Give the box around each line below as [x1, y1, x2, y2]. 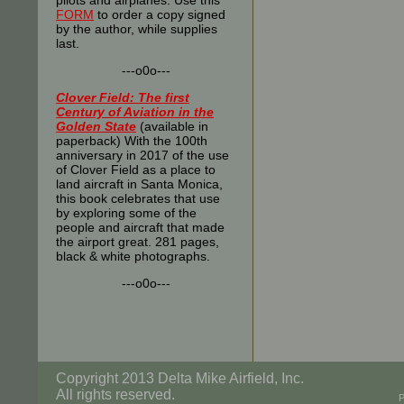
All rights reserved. [56, 387, 175, 402]
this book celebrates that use [56, 191, 220, 206]
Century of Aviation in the [56, 105, 214, 119]
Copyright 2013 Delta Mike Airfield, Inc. [56, 371, 304, 386]
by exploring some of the [56, 206, 197, 220]
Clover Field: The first [56, 90, 189, 105]
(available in [136, 119, 208, 133]
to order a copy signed [94, 7, 225, 22]
